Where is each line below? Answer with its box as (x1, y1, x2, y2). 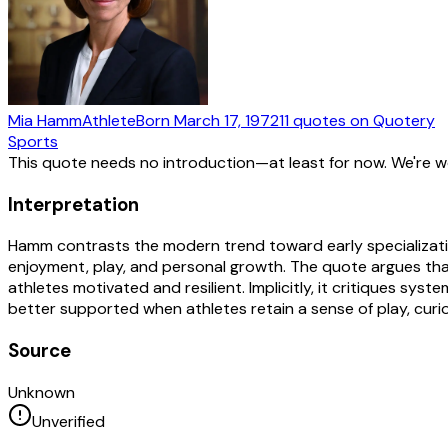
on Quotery (346, 109, 435, 131)
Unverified (32, 410, 105, 432)
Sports (8, 130, 58, 152)
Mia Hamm (8, 109, 82, 131)
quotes (293, 109, 346, 131)
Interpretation (8, 191, 139, 217)
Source (8, 337, 71, 363)
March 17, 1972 (174, 109, 279, 131)
